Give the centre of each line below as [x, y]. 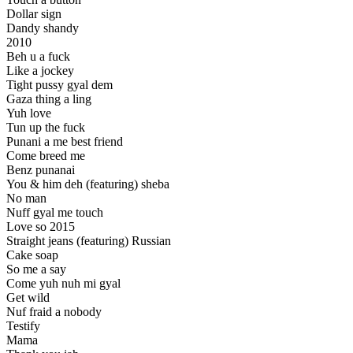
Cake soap [32, 255]
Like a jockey [40, 71]
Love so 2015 [41, 227]
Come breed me [46, 156]
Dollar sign [34, 14]
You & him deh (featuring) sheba [88, 184]
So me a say [36, 269]
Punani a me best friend [65, 142]
